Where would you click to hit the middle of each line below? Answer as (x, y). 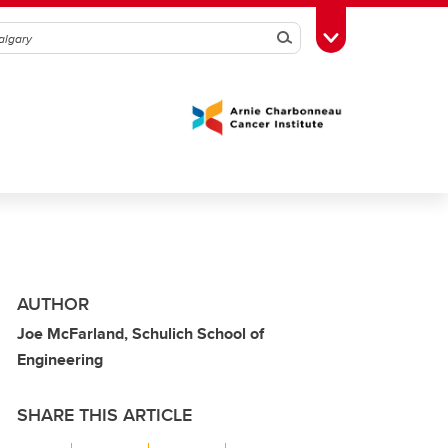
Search (311, 38)
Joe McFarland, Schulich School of (140, 333)
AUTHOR (53, 304)
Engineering (60, 359)
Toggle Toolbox (381, 36)
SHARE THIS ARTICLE (104, 415)
